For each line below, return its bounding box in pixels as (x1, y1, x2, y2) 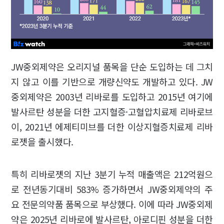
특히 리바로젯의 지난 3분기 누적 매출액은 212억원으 (11, 167, 213, 180)
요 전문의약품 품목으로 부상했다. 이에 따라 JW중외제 (11, 197, 213, 210)
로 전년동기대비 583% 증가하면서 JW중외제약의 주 (11, 182, 213, 195)
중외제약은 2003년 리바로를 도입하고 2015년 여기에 (11, 89, 213, 103)
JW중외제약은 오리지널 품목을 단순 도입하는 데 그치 (11, 59, 213, 73)
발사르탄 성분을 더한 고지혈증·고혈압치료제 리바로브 (11, 104, 213, 118)
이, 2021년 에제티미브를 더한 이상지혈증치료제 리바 (11, 119, 213, 133)
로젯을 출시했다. (11, 134, 76, 148)
